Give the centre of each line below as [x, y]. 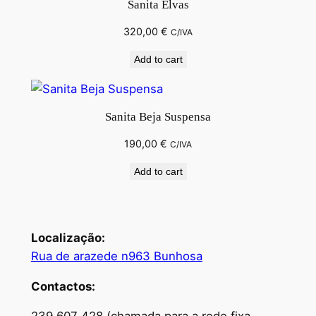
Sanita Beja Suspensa [158, 117]
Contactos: [63, 286]
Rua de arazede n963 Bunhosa [116, 256]
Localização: [68, 237]
